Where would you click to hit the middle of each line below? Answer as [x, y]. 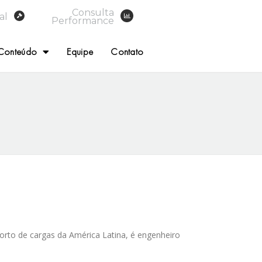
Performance [83, 21]
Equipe [80, 51]
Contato [127, 51]
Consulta [93, 13]
